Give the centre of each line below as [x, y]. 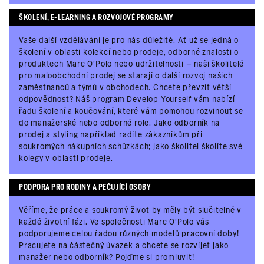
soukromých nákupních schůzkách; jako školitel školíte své [131, 146]
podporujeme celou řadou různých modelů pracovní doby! [129, 234]
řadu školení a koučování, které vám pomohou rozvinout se [131, 111]
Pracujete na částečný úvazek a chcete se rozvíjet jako [124, 245]
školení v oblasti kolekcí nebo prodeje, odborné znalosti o [129, 52]
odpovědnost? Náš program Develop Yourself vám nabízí [127, 99]
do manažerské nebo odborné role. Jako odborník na [120, 123]
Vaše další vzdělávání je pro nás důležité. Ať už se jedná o [129, 40]
